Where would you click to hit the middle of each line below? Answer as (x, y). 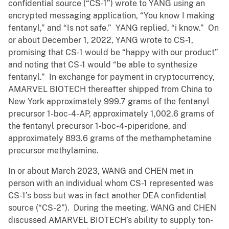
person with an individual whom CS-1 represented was (111, 184)
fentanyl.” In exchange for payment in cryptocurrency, (111, 77)
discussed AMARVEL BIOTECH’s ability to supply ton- (111, 220)
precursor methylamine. (54, 151)
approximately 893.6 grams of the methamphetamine (110, 139)
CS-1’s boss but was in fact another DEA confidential (107, 196)
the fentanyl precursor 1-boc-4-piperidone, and (97, 126)
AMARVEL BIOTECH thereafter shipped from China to (110, 89)
